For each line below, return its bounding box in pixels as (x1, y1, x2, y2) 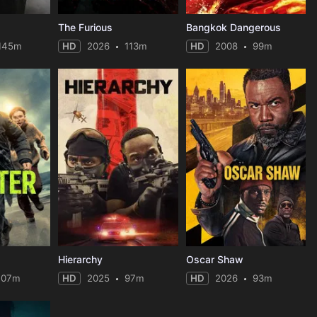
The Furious (57, 21, 113, 33)
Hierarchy (57, 253, 103, 265)
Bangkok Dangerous (185, 21, 281, 33)
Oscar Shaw (185, 253, 243, 265)
